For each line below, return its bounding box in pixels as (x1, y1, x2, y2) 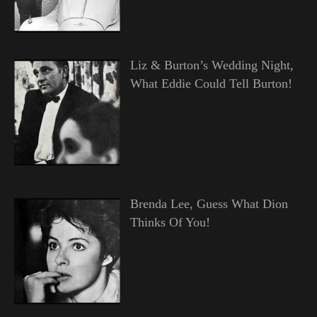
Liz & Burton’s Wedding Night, (129, 58, 294, 73)
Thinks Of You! (129, 214, 210, 229)
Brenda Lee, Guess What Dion (129, 196, 288, 211)
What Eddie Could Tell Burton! (129, 76, 292, 91)
